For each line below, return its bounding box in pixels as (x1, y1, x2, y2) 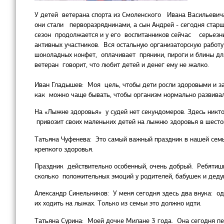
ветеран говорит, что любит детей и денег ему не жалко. (34, 60, 209, 69)
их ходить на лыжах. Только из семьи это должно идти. (34, 199, 201, 208)
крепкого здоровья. (34, 144, 93, 153)
